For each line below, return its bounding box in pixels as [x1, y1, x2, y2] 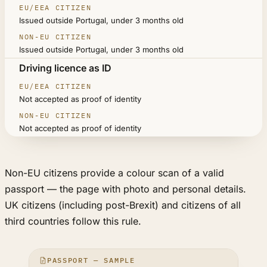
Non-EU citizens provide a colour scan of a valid [5, 166, 224, 179]
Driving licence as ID [19, 61, 111, 74]
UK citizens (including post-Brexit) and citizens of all [5, 198, 241, 211]
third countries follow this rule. [5, 215, 141, 227]
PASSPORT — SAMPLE [47, 255, 135, 265]
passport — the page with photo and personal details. [5, 182, 246, 195]
